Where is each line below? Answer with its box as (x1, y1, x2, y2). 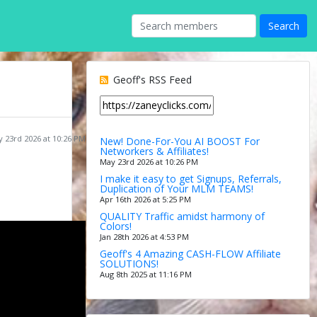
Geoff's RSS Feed (110, 72, 192, 86)
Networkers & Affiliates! (99, 144, 209, 158)
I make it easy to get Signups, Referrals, (99, 171, 282, 185)
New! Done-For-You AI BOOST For (99, 134, 260, 148)
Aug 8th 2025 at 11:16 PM (99, 268, 192, 279)
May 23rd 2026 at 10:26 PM (99, 156, 198, 167)
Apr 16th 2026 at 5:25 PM (99, 193, 191, 204)
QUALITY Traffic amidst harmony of (99, 209, 265, 223)
